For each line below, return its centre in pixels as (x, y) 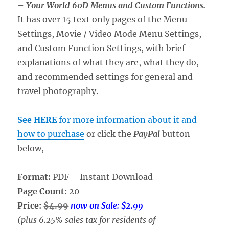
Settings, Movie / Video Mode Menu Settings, (110, 33)
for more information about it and (127, 119)
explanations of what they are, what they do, (108, 62)
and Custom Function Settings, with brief (101, 48)
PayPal (147, 134)
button (175, 134)
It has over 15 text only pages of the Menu (102, 19)
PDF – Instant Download (103, 177)
